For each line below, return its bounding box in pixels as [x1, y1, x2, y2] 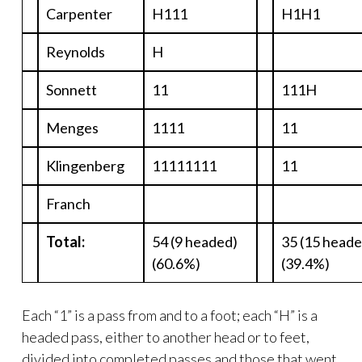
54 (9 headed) [152, 233, 238, 251]
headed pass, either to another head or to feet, [22, 328, 309, 347]
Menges [46, 119, 99, 137]
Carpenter [46, 5, 112, 23]
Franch [46, 195, 90, 213]
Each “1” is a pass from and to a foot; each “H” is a [22, 306, 318, 325]
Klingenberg [46, 157, 124, 175]
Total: [46, 233, 85, 251]
